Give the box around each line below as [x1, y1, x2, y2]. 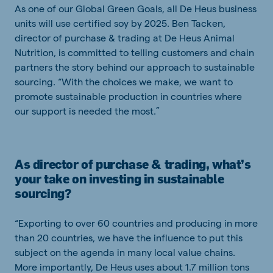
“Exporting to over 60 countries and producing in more [15, 217, 258, 229]
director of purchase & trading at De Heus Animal [15, 32, 235, 44]
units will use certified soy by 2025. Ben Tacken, [15, 17, 225, 29]
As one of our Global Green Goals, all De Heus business [15, 2, 257, 15]
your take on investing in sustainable [15, 171, 224, 187]
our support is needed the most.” [15, 105, 160, 117]
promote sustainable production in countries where [15, 90, 242, 102]
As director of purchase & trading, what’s [15, 157, 251, 172]
